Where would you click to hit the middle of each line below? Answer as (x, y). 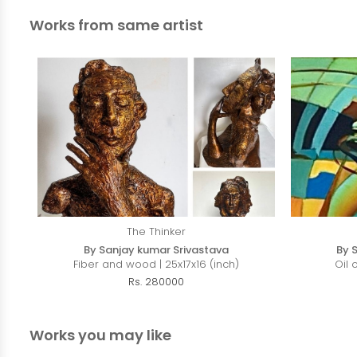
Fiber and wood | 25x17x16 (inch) (156, 265)
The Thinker (156, 232)
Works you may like (100, 335)
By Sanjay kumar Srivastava (156, 250)
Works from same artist (116, 25)
